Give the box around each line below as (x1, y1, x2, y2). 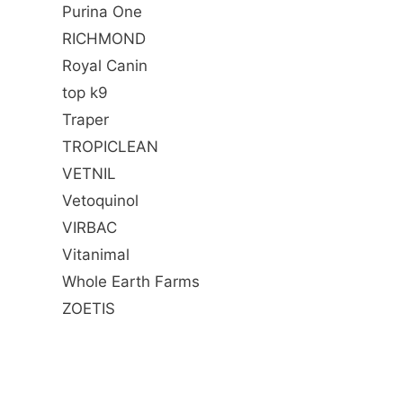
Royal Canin (62, 57, 148, 76)
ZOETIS (62, 300, 115, 318)
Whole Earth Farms (62, 273, 200, 291)
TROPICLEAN (62, 138, 158, 157)
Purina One (62, 3, 142, 22)
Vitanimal (62, 246, 130, 264)
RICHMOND (62, 30, 146, 49)
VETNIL (62, 165, 116, 184)
